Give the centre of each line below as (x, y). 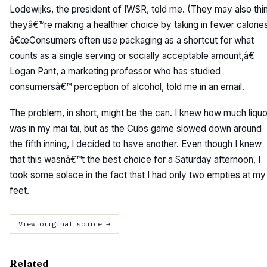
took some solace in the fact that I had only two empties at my (138, 175)
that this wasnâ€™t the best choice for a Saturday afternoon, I (135, 159)
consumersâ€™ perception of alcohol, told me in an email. (127, 87)
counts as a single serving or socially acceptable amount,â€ (132, 56)
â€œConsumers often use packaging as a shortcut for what (132, 40)
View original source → (64, 224)
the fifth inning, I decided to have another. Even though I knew (136, 144)
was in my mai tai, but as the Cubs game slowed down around (136, 128)
